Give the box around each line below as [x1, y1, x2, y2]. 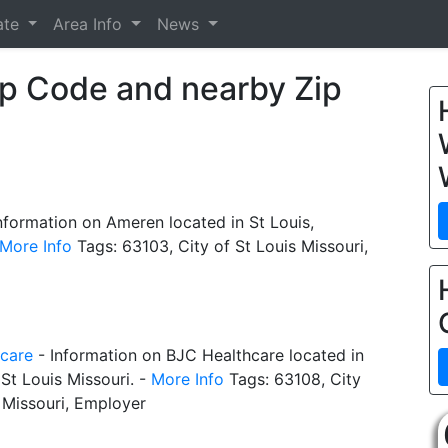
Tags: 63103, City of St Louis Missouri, [72, 236, 368, 256]
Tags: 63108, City [224, 369, 361, 390]
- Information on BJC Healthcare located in [33, 345, 364, 366]
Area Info [53, 14, 128, 34]
